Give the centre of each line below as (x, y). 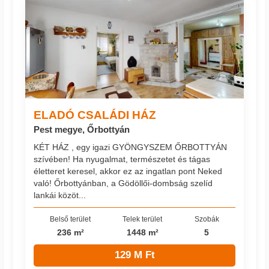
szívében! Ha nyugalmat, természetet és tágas (122, 159)
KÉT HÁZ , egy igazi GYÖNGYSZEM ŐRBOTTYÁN (131, 147)
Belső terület (71, 219)
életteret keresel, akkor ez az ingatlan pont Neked (128, 171)
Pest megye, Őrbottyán (82, 129)
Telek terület (143, 219)
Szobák (207, 219)
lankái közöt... (60, 195)
